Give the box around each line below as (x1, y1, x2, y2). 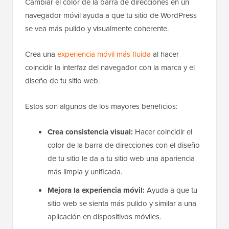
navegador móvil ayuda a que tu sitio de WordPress (25, 9, 197, 20)
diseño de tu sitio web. (25, 75, 100, 86)
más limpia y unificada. (48, 166, 122, 177)
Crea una (25, 48, 57, 59)
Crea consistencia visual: (48, 126, 133, 138)
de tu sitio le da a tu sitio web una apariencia (48, 152, 195, 164)
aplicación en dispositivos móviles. (48, 211, 161, 222)
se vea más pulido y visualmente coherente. (25, 22, 169, 34)
